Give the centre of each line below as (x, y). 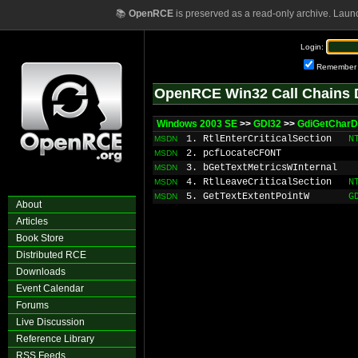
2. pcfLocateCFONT (234, 153)
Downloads (41, 272)
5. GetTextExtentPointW (248, 197)
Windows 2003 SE (197, 124)
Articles (32, 221)
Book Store (40, 238)
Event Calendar (50, 288)
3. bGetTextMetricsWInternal (262, 168)
